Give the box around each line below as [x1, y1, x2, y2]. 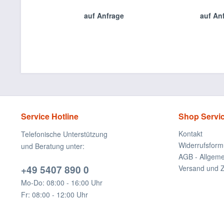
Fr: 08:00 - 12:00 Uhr [21, 189, 88, 199]
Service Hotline [21, 110, 78, 122]
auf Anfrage [84, 10, 124, 20]
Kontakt [178, 128, 202, 138]
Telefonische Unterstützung [21, 129, 107, 139]
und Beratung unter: [21, 141, 84, 151]
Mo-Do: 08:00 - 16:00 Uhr [21, 177, 102, 187]
